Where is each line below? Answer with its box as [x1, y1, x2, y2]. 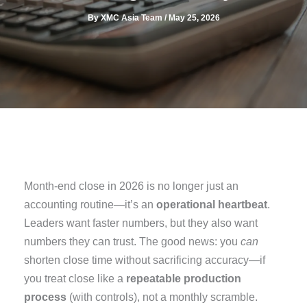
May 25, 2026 [168, 13, 220, 23]
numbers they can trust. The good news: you [24, 235, 241, 248]
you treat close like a [24, 272, 127, 285]
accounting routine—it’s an [24, 198, 157, 211]
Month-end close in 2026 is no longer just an [24, 180, 239, 193]
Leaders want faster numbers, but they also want [24, 217, 258, 230]
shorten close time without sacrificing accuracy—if [24, 254, 266, 267]
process [24, 291, 67, 304]
